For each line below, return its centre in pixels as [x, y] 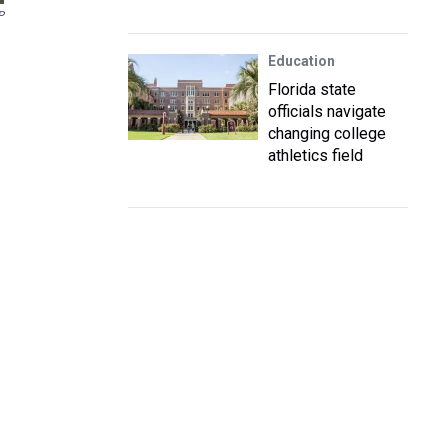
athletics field [315, 155]
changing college [327, 133]
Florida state [312, 89]
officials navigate [327, 111]
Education [301, 61]
